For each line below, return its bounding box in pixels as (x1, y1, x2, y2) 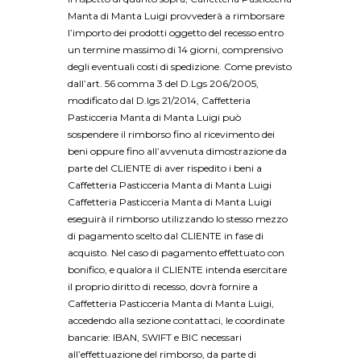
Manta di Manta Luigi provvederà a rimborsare (68, 10, 284, 23)
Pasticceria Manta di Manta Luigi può (68, 111, 241, 124)
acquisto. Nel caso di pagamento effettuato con (68, 247, 284, 259)
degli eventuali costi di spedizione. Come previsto (68, 60, 292, 73)
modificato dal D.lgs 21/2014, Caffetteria (68, 94, 251, 107)
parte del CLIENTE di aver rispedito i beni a (68, 162, 262, 175)
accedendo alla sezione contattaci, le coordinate (68, 314, 284, 327)
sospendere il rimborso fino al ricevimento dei (68, 128, 275, 141)
